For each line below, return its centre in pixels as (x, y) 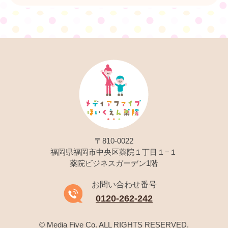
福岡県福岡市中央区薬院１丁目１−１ (114, 152)
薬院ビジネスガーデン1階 (114, 163)
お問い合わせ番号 (124, 184)
